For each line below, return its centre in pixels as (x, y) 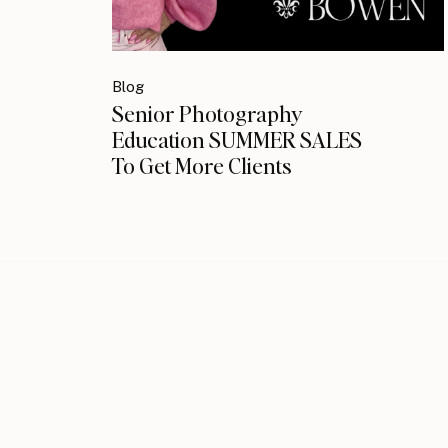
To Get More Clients (202, 165)
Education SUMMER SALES (237, 139)
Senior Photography (207, 113)
